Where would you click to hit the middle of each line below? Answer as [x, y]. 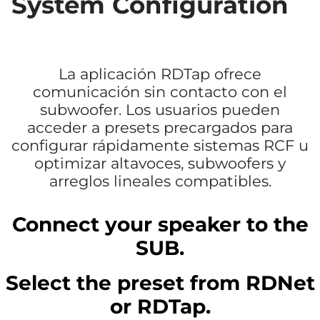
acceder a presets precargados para [160, 128]
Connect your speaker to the [160, 225]
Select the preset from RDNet [160, 283]
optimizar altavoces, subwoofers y [160, 164]
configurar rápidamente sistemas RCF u [160, 146]
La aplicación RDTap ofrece [160, 74]
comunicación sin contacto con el [160, 92]
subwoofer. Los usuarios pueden [160, 110]
